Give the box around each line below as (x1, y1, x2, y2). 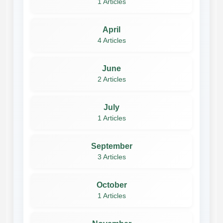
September (91, 141, 132, 150)
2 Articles (97, 75, 126, 83)
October (96, 180, 127, 189)
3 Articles (97, 153, 126, 161)
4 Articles (97, 36, 126, 44)
